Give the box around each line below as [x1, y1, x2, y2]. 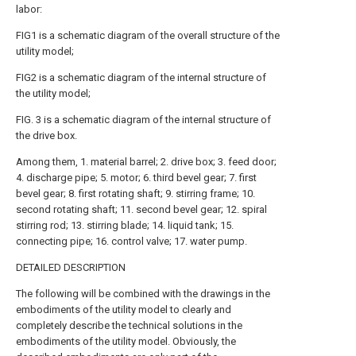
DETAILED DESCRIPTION [16, 261, 126, 273]
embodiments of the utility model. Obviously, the [16, 335, 236, 347]
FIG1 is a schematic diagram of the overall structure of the [16, 29, 280, 41]
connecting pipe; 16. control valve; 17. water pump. [16, 235, 247, 247]
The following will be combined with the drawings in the [16, 288, 270, 300]
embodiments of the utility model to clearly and [16, 304, 231, 315]
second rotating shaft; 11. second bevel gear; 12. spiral [16, 203, 267, 215]
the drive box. [16, 130, 77, 141]
